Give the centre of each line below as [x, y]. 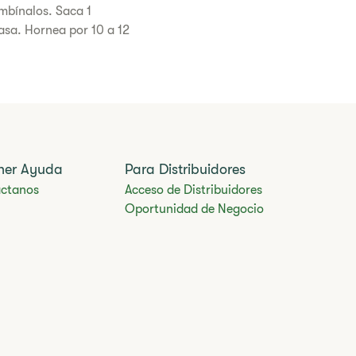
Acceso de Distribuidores [194, 190]
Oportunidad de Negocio [195, 209]
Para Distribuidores [186, 170]
